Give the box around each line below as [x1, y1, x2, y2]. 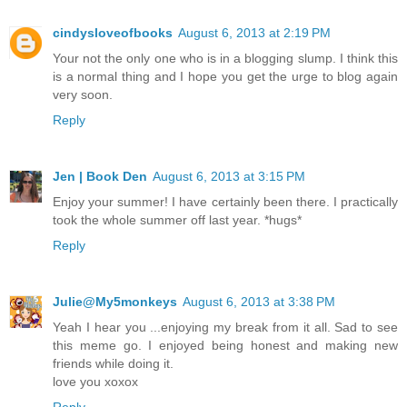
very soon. [53, 86, 113, 102]
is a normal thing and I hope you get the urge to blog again [53, 68, 398, 84]
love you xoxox [53, 373, 138, 389]
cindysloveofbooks [53, 25, 173, 40]
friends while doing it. [53, 355, 174, 371]
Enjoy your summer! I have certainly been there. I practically [53, 194, 398, 209]
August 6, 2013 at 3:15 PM [153, 168, 305, 184]
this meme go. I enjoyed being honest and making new [53, 337, 398, 352]
